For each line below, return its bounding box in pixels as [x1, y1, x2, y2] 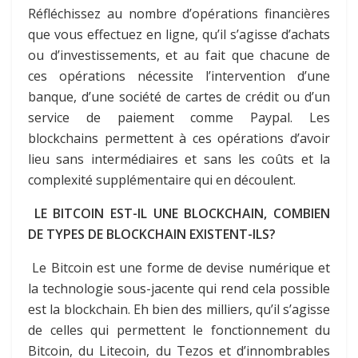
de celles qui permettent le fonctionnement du [28, 320, 330, 339]
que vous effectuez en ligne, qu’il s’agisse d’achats [28, 25, 330, 43]
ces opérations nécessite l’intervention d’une [28, 66, 330, 85]
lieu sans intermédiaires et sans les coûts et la [28, 149, 330, 168]
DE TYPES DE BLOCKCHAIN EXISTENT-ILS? [28, 225, 276, 243]
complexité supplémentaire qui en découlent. [28, 170, 296, 189]
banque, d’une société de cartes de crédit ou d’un [28, 87, 330, 105]
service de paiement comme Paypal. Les [28, 108, 330, 126]
